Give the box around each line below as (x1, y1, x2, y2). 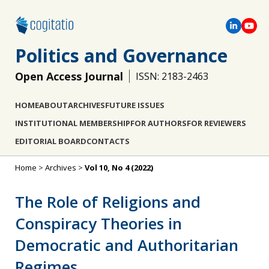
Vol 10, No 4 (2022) (85, 162, 153, 173)
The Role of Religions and (15, 191, 201, 213)
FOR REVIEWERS (187, 118, 246, 128)
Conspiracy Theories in (15, 213, 182, 234)
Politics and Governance (15, 43, 228, 68)
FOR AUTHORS (130, 118, 187, 128)
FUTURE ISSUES (105, 100, 165, 110)
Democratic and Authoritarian (15, 234, 238, 256)
